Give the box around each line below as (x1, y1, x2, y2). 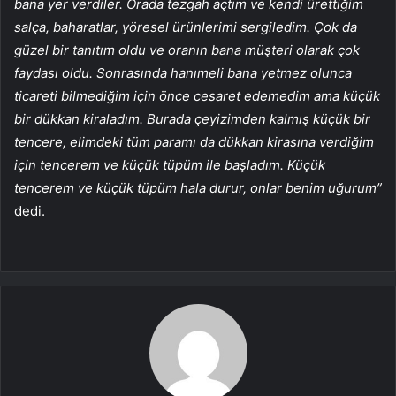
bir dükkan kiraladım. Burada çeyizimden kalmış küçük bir (14, 110, 370, 128)
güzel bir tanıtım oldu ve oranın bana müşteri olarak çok (14, 42, 360, 59)
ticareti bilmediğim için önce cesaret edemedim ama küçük (14, 88, 380, 105)
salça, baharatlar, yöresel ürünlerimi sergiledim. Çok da (14, 19, 357, 36)
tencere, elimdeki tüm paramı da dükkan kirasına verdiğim (14, 133, 374, 151)
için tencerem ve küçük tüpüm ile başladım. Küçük (14, 156, 325, 174)
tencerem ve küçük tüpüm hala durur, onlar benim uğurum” (14, 179, 382, 197)
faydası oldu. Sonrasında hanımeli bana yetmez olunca (14, 65, 352, 82)
